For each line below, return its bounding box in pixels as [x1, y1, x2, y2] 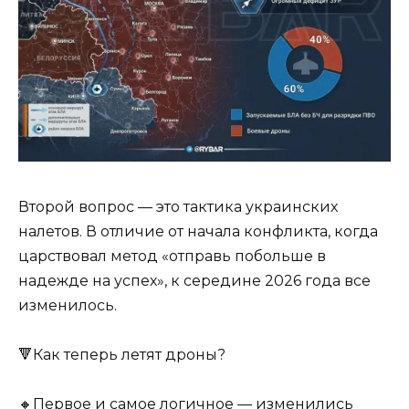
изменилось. [18, 296, 117, 314]
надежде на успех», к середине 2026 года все [18, 271, 371, 289]
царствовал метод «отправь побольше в [18, 246, 326, 265]
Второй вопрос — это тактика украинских [18, 197, 338, 215]
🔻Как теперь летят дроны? [18, 345, 225, 363]
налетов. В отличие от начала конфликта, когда [18, 222, 378, 240]
